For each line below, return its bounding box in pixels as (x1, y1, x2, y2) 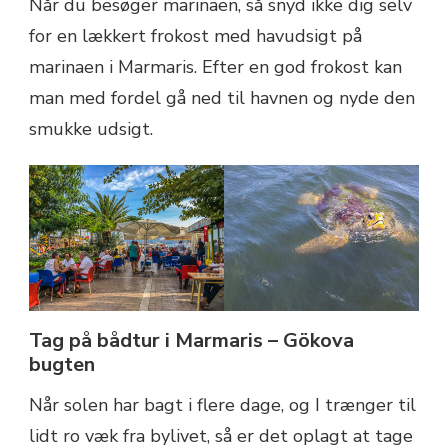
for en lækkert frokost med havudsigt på (29, 23, 362, 48)
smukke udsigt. (29, 116, 153, 141)
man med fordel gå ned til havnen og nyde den (29, 85, 415, 110)
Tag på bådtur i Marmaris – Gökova (29, 327, 354, 355)
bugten (29, 351, 130, 379)
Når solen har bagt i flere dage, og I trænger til (29, 393, 416, 418)
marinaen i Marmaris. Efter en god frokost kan (29, 54, 402, 79)
